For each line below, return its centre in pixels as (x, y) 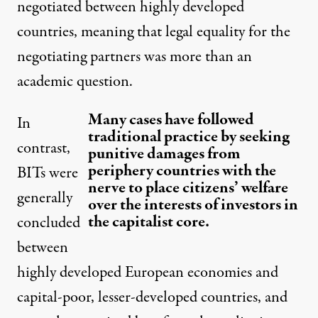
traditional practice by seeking (189, 137)
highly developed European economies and (148, 272)
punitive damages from (164, 154)
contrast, (44, 148)
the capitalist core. (149, 222)
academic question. (75, 81)
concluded (49, 223)
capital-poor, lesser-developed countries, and (152, 297)
